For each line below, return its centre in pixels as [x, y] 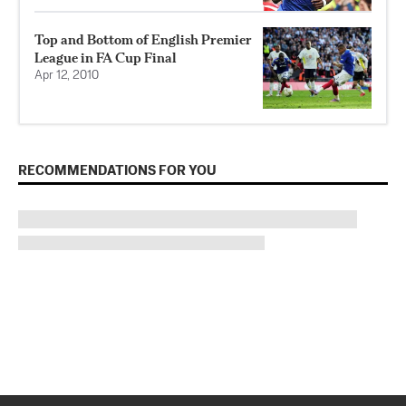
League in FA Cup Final [106, 58]
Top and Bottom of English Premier [143, 40]
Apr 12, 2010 [67, 76]
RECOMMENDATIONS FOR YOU [117, 171]
